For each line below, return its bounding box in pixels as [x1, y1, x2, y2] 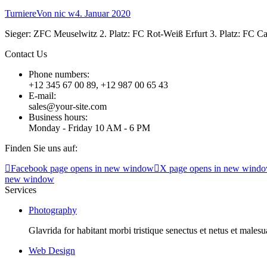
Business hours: [29, 111, 88, 122]
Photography [29, 204, 77, 215]
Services [5, 184, 36, 195]
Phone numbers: [29, 69, 89, 79]
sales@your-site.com [29, 101, 107, 111]
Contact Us [5, 48, 47, 59]
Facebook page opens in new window [11, 163, 154, 173]
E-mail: [29, 90, 56, 101]
